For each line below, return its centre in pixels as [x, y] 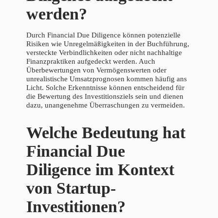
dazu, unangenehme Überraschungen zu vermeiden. [106, 105]
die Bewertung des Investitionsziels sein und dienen [105, 97]
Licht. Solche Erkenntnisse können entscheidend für [105, 88]
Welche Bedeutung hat [106, 132]
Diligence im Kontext [100, 169]
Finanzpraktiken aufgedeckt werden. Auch [91, 62]
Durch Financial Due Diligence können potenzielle [103, 35]
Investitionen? [76, 206]
